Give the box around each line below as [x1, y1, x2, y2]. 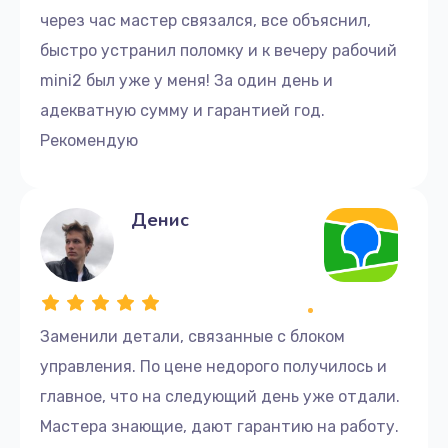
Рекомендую [40, 130, 138, 150]
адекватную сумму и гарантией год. [40, 100, 325, 120]
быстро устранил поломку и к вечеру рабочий [40, 40, 397, 60]
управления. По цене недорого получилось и [40, 356, 387, 376]
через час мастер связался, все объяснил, [40, 10, 371, 30]
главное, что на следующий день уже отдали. [40, 386, 400, 406]
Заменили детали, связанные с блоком [40, 326, 345, 346]
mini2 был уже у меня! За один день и [40, 70, 333, 90]
